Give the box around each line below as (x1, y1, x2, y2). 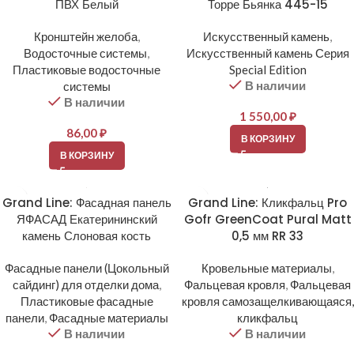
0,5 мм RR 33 (232, 228, 303, 245)
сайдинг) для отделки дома (12, 277, 159, 292)
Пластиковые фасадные (20, 294, 153, 309)
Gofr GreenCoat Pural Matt (183, 211, 352, 228)
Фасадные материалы (48, 311, 168, 326)
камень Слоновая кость (22, 228, 151, 245)
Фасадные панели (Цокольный (4, 261, 169, 276)
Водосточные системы (24, 46, 147, 61)
